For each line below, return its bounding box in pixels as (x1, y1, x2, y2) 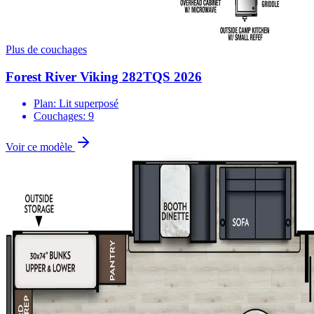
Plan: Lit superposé (34, 97, 118, 110)
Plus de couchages (6, 43, 87, 55)
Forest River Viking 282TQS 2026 (6, 69, 202, 84)
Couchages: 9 (34, 110, 94, 123)
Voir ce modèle (6, 141, 75, 153)
